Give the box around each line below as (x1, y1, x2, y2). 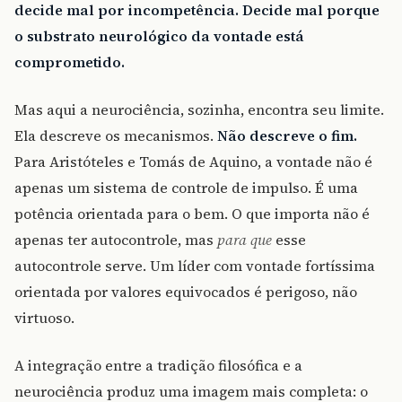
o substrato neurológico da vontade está (14, 26, 304, 47)
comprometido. (14, 52, 125, 73)
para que (217, 230, 272, 250)
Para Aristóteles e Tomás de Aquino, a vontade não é (14, 152, 372, 172)
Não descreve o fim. (217, 126, 357, 146)
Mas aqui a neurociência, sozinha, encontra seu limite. (14, 100, 384, 120)
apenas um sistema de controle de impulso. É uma (14, 178, 358, 198)
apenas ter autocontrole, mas (14, 230, 217, 250)
